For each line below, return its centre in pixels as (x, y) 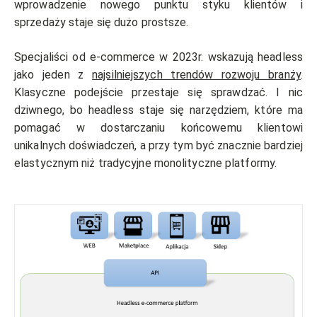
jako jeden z (53, 75)
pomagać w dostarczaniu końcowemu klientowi (158, 128)
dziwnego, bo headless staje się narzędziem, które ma (158, 110)
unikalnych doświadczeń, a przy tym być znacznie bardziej (158, 146)
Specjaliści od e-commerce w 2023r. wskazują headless (158, 57)
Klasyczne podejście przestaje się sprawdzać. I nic (158, 93)
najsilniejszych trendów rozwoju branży (196, 75)
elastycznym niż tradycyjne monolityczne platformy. (147, 163)
